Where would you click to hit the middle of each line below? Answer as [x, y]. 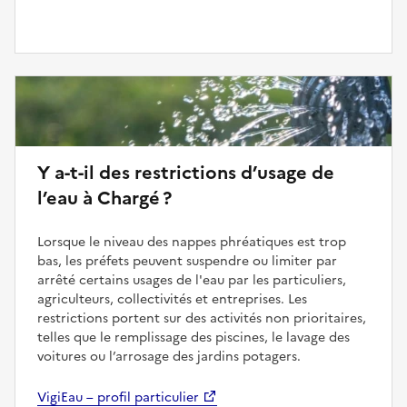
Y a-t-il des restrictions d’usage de [186, 172]
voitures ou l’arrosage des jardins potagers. [169, 356]
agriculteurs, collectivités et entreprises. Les [172, 299]
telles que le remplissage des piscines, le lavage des [194, 337]
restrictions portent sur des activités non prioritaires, [202, 318]
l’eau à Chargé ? [104, 198]
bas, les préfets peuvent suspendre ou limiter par [187, 261]
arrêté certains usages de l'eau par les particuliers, [192, 280]
